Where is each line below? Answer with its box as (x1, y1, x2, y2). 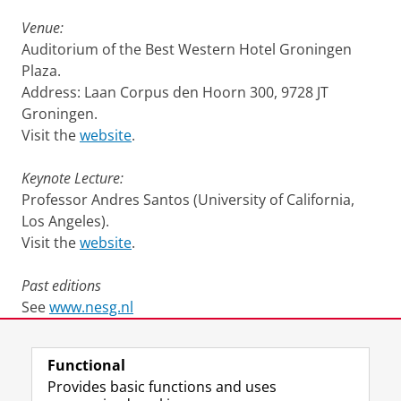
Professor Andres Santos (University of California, (21, 190, 354, 209)
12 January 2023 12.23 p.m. (131, 343, 293, 360)
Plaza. (21, 61, 61, 81)
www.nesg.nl (49, 297, 133, 317)
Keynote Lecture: (21, 168, 124, 188)
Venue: (21, 18, 64, 38)
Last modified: (21, 343, 106, 360)
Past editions (21, 276, 101, 295)
